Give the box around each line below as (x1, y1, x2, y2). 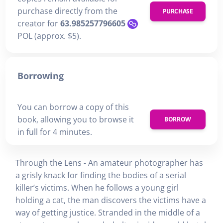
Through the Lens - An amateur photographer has (15, 157, 203, 168)
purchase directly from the (17, 5, 117, 17)
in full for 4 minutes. (17, 126, 92, 137)
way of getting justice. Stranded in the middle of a (15, 207, 200, 218)
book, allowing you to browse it (17, 113, 134, 125)
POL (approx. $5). (17, 30, 81, 42)
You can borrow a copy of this (17, 101, 129, 112)
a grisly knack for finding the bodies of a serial (15, 169, 186, 181)
